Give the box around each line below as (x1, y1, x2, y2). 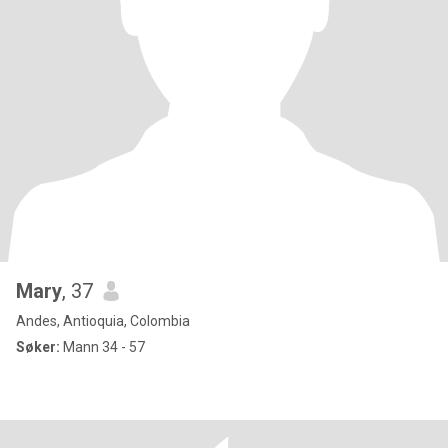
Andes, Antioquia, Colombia (16, 313, 190, 329)
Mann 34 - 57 (60, 339, 145, 355)
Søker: (16, 339, 60, 355)
